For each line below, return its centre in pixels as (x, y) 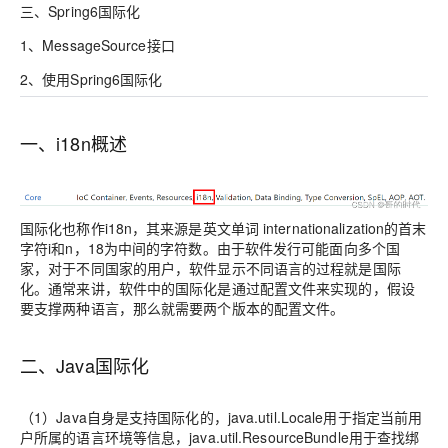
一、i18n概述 (73, 143)
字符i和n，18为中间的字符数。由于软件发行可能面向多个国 (210, 248)
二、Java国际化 (84, 365)
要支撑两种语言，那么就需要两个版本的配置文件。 (182, 308)
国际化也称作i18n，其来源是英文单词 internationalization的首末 (223, 228)
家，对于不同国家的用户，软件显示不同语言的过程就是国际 (210, 268)
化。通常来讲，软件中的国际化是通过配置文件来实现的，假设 (217, 288)
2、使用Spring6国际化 (91, 78)
